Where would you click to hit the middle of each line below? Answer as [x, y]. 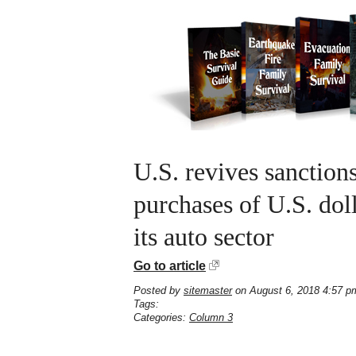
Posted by [159, 290]
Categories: [161, 317]
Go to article [170, 266]
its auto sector [204, 237]
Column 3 [211, 317]
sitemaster [208, 290]
